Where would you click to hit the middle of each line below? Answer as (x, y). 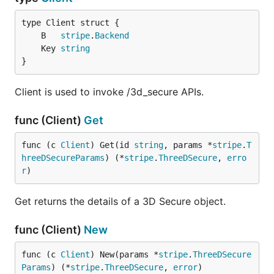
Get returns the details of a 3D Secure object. (120, 201)
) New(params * (124, 254)
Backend (112, 35)
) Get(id (112, 145)
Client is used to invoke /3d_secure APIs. (109, 92)
